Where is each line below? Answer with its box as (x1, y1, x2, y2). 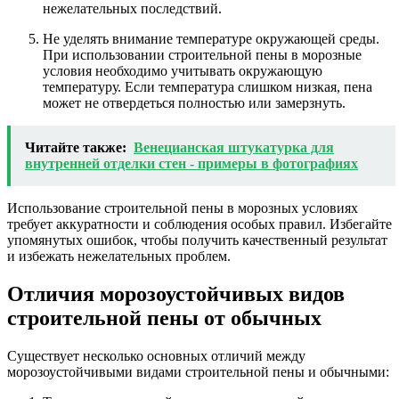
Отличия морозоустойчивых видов (7, 281, 345, 305)
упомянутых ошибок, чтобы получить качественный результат (7, 232, 387, 248)
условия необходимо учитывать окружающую (43, 63, 322, 79)
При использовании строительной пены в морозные (43, 47, 362, 63)
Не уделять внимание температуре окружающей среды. (43, 31, 379, 47)
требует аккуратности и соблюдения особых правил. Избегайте (7, 216, 392, 232)
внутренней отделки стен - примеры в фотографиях (25, 156, 358, 172)
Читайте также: (25, 140, 126, 156)
